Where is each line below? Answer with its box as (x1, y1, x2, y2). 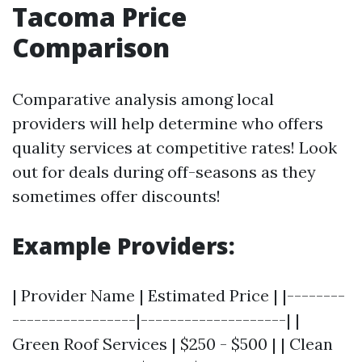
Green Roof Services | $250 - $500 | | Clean (12, 334, 333, 355)
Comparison (12, 30, 170, 65)
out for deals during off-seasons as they (12, 162, 316, 183)
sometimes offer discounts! (12, 186, 221, 207)
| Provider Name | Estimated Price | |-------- (12, 285, 345, 306)
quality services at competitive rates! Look (12, 137, 337, 158)
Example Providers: (12, 230, 235, 262)
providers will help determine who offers (12, 113, 323, 134)
